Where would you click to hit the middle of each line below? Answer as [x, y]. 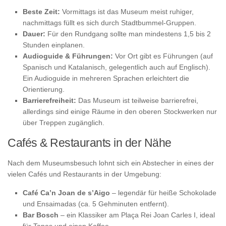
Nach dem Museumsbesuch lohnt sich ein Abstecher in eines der [111, 163]
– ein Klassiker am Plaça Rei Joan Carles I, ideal [137, 215]
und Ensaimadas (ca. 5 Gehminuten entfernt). [96, 204]
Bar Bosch [41, 215]
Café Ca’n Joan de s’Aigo [66, 192]
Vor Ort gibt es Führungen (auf [163, 56]
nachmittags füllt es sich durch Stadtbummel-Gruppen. [109, 23]
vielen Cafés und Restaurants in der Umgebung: [84, 174]
